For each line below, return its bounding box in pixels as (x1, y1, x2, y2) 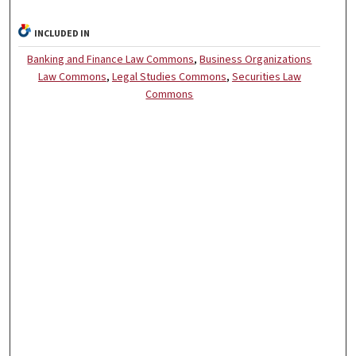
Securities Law (231, 69, 301, 86)
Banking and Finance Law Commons (27, 52, 195, 68)
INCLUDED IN (34, 27, 91, 41)
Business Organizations (199, 52, 312, 68)
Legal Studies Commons (111, 69, 226, 86)
